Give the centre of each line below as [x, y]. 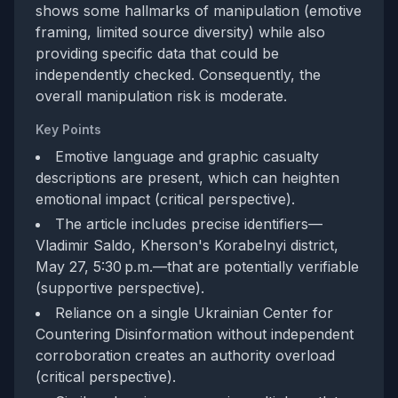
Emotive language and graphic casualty [187, 157]
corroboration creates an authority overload [185, 356]
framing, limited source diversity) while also [180, 32]
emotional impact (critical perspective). [165, 199]
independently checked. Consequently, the [178, 75]
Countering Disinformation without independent [195, 334]
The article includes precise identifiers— [189, 224]
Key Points [68, 130]
